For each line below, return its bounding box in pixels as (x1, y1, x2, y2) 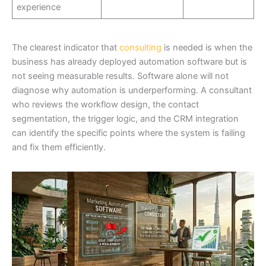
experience (17, 1, 61, 12)
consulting (119, 42, 161, 53)
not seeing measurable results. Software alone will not (12, 71, 229, 82)
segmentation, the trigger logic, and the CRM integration (12, 113, 239, 125)
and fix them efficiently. (12, 142, 106, 153)
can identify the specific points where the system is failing (12, 128, 245, 139)
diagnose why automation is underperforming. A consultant (12, 85, 252, 96)
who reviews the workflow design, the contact (12, 99, 199, 110)
